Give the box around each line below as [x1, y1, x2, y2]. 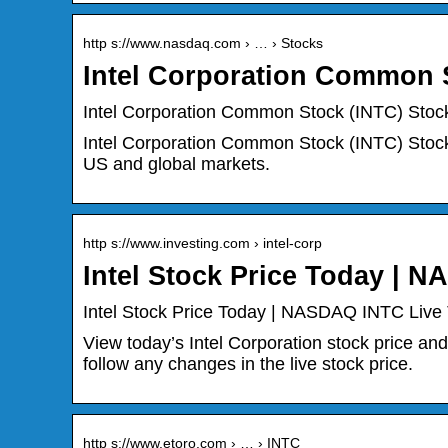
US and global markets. [83, 154, 270, 175]
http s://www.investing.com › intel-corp [83, 235, 322, 252]
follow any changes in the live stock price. [83, 354, 413, 375]
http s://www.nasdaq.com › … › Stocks [83, 35, 323, 52]
